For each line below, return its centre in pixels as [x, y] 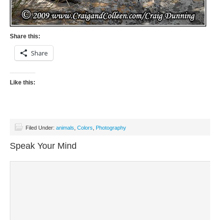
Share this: [25, 36]
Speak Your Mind [43, 146]
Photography [111, 128]
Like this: [23, 82]
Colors [85, 128]
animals [65, 128]
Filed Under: [41, 128]
